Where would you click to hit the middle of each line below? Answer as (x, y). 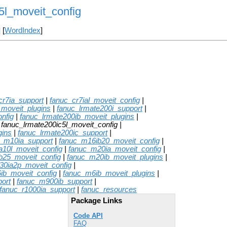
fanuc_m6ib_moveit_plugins (109, 173)
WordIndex (22, 31)
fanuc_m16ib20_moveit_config (109, 141)
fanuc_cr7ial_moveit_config (95, 100)
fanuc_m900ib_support (54, 181)
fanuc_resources (109, 189)
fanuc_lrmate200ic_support (63, 133)
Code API (88, 216)
